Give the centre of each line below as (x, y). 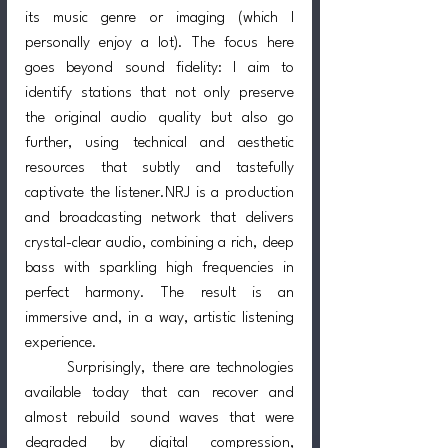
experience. (61, 343)
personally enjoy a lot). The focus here (159, 43)
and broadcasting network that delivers (159, 218)
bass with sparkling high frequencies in (159, 268)
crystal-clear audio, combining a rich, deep (159, 243)
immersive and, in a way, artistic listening (159, 318)
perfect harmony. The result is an (159, 293)
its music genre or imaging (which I (159, 18)
